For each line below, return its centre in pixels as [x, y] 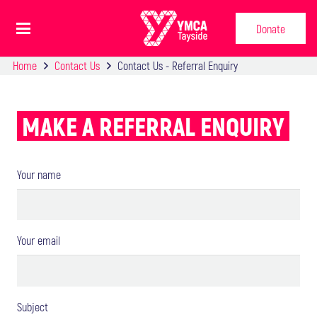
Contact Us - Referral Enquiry [178, 66]
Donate [271, 28]
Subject [33, 306]
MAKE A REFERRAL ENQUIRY [153, 126]
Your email [39, 241]
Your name [39, 175]
